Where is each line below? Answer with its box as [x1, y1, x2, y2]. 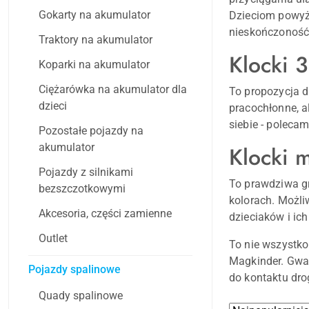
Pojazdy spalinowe [28, 263, 121, 277]
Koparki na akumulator [39, 58, 150, 72]
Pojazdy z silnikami [39, 166, 133, 179]
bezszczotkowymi [39, 182, 126, 196]
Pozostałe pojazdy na [39, 124, 143, 138]
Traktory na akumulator [39, 33, 152, 47]
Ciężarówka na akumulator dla [39, 83, 187, 97]
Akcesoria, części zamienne [39, 207, 172, 221]
